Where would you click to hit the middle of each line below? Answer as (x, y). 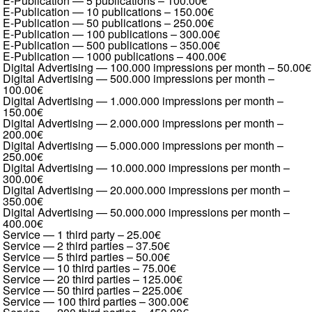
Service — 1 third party (59, 234)
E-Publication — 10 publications (82, 11)
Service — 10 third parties (67, 268)
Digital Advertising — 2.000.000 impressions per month (139, 123)
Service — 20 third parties (67, 279)
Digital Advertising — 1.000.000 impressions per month (139, 101)
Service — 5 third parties (63, 257)
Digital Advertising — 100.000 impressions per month (134, 67)
